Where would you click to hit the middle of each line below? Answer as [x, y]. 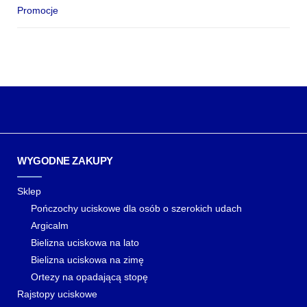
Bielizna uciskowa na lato [85, 243]
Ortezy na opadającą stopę [89, 277]
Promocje [38, 10]
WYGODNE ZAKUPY [65, 161]
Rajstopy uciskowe [57, 294]
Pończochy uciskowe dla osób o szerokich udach [136, 208]
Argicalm [50, 225]
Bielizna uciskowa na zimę [87, 260]
